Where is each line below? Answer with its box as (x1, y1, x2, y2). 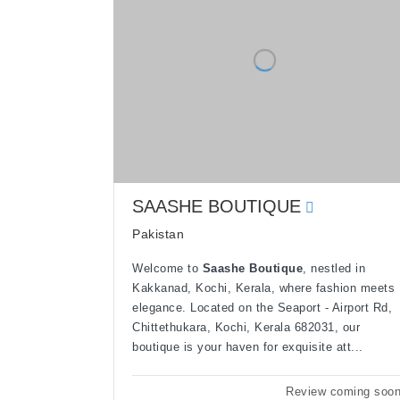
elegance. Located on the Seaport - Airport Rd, (132, 300, 392, 314)
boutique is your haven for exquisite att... (132, 339, 363, 354)
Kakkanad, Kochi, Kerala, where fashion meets (132, 280, 395, 295)
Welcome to (132, 261, 203, 275)
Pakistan (132, 226, 184, 241)
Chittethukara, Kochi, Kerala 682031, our (132, 320, 360, 334)
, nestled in (303, 261, 365, 275)
